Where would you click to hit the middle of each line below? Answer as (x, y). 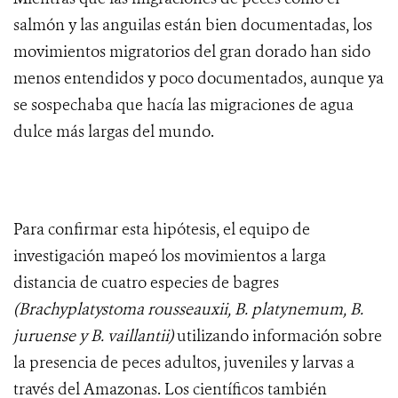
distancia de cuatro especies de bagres (146, 283)
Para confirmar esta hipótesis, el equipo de (162, 230)
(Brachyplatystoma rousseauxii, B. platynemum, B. (188, 310)
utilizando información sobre (278, 336)
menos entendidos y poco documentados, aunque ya (199, 79)
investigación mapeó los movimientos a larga (170, 256)
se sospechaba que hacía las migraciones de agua (183, 105)
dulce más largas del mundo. (114, 132)
